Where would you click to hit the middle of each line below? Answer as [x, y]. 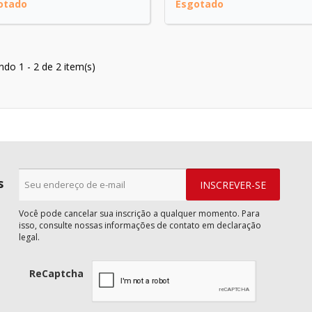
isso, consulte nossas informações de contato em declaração [140, 226]
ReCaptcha [56, 274]
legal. [29, 237]
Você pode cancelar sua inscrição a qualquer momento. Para [139, 214]
